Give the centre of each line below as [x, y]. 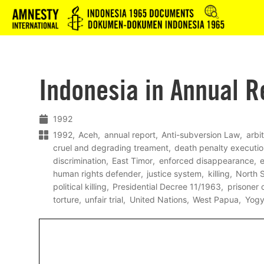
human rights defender [97, 174]
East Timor [133, 161]
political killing [80, 187]
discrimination [80, 161]
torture [66, 200]
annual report [130, 135]
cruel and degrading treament [111, 148]
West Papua [216, 200]
